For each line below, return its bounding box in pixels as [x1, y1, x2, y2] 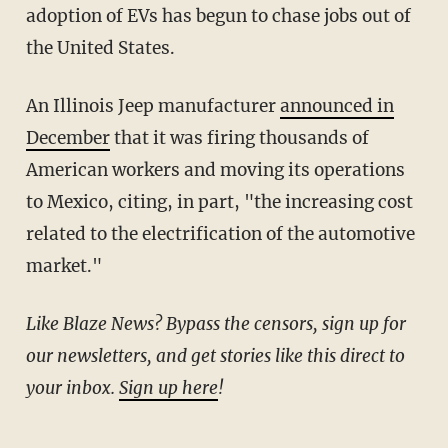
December [25, 126, 110, 149]
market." [25, 254, 102, 277]
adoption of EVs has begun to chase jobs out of [25, 4, 411, 27]
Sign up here [118, 376, 218, 399]
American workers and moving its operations [25, 158, 405, 181]
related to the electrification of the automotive [25, 222, 415, 245]
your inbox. [25, 376, 119, 399]
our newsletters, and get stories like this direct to [25, 344, 405, 367]
